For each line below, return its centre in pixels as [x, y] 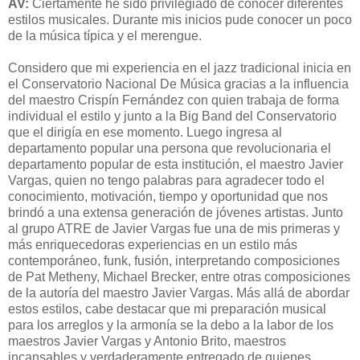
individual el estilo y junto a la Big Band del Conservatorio [172, 117]
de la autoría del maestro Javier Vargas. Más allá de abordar [179, 293]
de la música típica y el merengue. [105, 36]
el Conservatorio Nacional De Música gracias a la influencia [178, 84]
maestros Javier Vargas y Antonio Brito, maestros [147, 342]
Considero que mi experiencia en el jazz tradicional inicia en [180, 68]
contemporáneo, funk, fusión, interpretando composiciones [174, 261]
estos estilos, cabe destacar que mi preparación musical [167, 309]
